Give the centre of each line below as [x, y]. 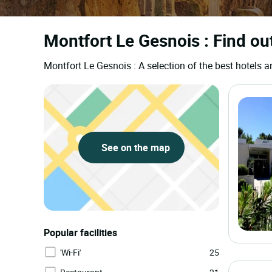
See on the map [134, 148]
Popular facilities [80, 233]
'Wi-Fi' [70, 252]
